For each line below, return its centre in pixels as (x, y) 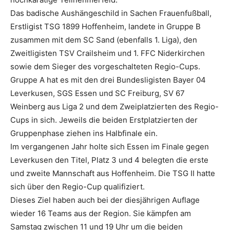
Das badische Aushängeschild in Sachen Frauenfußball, (111, 13)
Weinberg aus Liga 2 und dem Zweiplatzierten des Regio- (114, 106)
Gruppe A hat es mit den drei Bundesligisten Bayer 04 (108, 80)
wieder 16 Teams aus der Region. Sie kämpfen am (101, 213)
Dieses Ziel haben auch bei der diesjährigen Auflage (105, 200)
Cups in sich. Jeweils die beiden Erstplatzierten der (104, 120)
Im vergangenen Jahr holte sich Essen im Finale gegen (110, 146)
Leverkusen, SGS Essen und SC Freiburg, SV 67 (98, 93)
